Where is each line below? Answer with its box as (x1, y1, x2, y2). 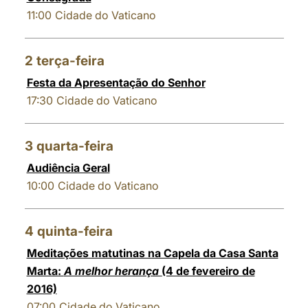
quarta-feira (36, 138, 113, 154)
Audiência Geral (26, 161, 110, 175)
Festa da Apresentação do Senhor (26, 76, 206, 89)
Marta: (26, 264, 64, 278)
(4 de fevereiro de (161, 264, 255, 278)
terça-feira (36, 53, 104, 69)
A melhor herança (63, 264, 162, 278)
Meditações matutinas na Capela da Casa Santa (26, 246, 278, 260)
